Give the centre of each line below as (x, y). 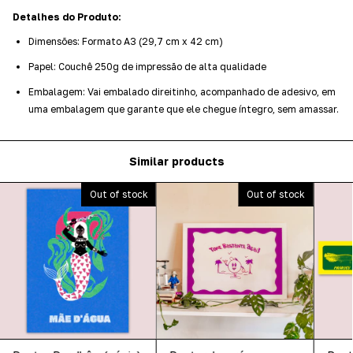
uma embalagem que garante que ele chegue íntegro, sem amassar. (184, 109)
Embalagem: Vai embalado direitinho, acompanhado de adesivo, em (182, 91)
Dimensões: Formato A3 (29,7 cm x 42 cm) (126, 41)
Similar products (176, 162)
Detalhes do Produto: (67, 17)
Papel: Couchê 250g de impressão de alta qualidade (147, 66)
